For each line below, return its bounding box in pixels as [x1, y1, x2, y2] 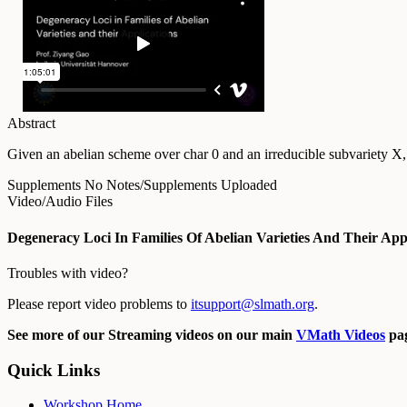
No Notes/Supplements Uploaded [84, 177, 277, 194]
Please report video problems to [7, 295, 191, 312]
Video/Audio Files [7, 194, 113, 210]
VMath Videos [296, 326, 385, 342]
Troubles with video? [7, 264, 128, 281]
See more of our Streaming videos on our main [7, 326, 296, 342]
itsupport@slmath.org [191, 295, 314, 312]
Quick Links [7, 360, 100, 380]
